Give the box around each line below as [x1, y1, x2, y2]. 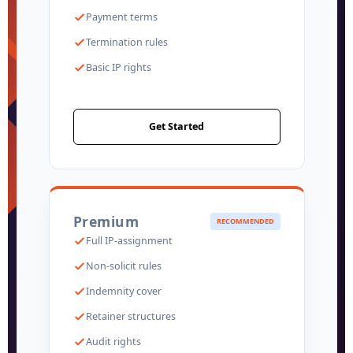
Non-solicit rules [85, 258, 162, 273]
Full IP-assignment [85, 233, 173, 247]
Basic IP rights [85, 61, 151, 75]
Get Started [149, 120, 204, 134]
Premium [72, 211, 139, 231]
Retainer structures [85, 309, 176, 323]
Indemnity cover [85, 284, 162, 298]
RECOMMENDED [216, 216, 274, 227]
